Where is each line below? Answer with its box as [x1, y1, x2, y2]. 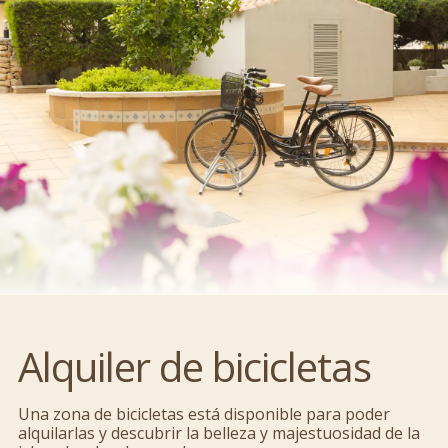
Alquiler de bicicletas [18, 338, 371, 394]
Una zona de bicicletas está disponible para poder [18, 402, 390, 425]
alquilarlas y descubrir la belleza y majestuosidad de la [18, 421, 420, 444]
